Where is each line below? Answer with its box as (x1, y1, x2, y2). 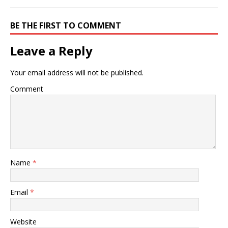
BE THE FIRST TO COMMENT (10, 19, 121, 31)
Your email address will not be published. (10, 67, 144, 77)
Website (10, 216, 37, 226)
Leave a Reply (10, 42, 93, 59)
